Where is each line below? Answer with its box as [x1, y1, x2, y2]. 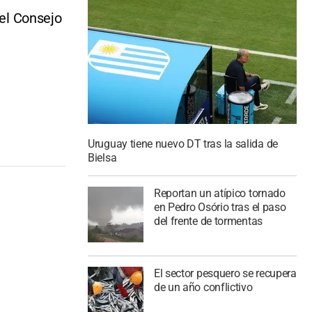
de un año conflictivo [153, 280, 253, 294]
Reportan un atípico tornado [153, 186, 286, 200]
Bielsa [88, 151, 117, 165]
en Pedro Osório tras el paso [153, 200, 286, 214]
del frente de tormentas [153, 214, 263, 228]
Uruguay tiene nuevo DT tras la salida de [88, 137, 278, 151]
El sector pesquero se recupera [153, 266, 297, 280]
